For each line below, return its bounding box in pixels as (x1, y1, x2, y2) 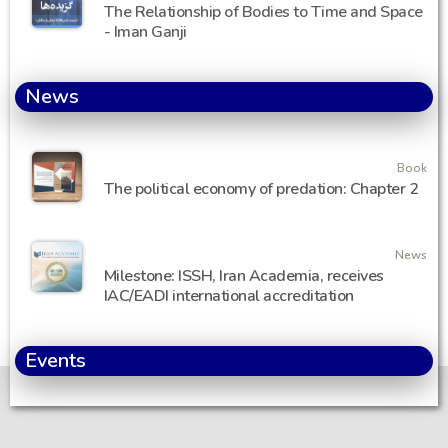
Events (25, 347, 86, 375)
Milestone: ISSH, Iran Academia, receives (103, 265, 384, 288)
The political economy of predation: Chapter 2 (103, 178, 419, 201)
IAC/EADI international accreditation (103, 285, 354, 308)
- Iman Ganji (103, 21, 187, 44)
